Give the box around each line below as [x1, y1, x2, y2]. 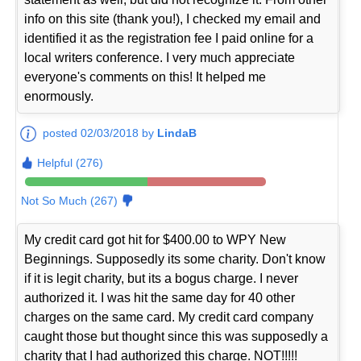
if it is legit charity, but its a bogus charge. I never [24, 272, 299, 286]
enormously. [24, 89, 94, 104]
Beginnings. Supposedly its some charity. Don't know [24, 252, 326, 267]
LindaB [157, 127, 197, 140]
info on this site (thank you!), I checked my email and [24, 12, 322, 27]
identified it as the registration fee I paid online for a [24, 31, 314, 46]
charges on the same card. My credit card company [24, 310, 314, 325]
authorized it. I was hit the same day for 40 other [24, 291, 296, 305]
